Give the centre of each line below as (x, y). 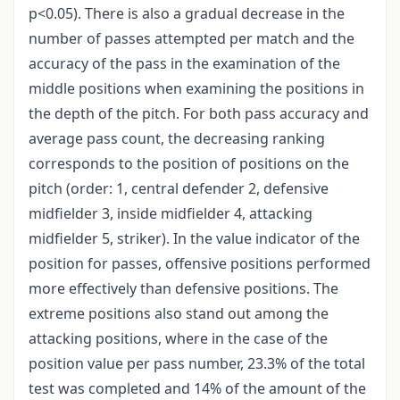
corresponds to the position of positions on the (189, 163)
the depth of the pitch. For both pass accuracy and (199, 113)
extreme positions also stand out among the (179, 313)
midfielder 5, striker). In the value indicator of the (194, 238)
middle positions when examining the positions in (196, 88)
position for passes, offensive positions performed (200, 263)
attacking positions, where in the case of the (178, 338)
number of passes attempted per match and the (192, 38)
